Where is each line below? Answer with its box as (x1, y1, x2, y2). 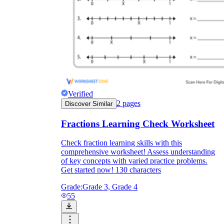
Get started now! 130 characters (61, 165, 161, 174)
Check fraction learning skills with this (61, 138, 182, 147)
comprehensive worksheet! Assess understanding (61, 147, 215, 156)
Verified (68, 89, 93, 98)
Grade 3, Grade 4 (82, 182, 137, 191)
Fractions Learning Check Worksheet (61, 118, 214, 129)
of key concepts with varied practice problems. (61, 156, 207, 165)
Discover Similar (65, 100, 112, 108)
